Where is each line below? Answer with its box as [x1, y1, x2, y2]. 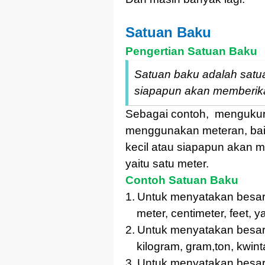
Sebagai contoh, [125, 107, 209, 120]
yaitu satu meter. [125, 157, 209, 170]
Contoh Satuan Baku [125, 173, 238, 186]
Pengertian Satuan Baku [125, 44, 257, 57]
